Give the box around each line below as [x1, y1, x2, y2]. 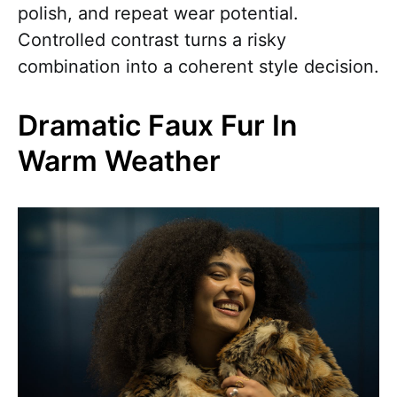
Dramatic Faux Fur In [18, 107, 298, 143]
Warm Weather [18, 143, 221, 178]
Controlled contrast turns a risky [18, 28, 286, 51]
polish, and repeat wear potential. [18, 2, 299, 24]
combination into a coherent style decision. [18, 55, 379, 77]
